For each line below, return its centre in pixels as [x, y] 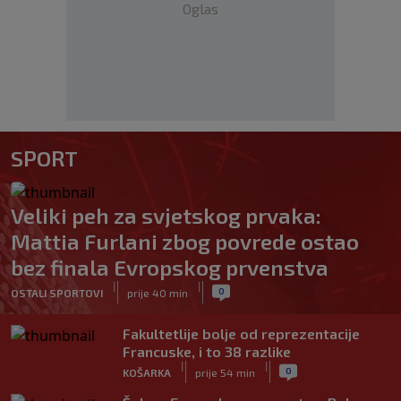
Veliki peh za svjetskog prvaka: [166, 215]
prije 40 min [158, 292]
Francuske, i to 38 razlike [207, 351]
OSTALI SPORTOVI [57, 292]
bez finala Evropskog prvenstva [170, 267]
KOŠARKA [147, 372]
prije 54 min [225, 372]
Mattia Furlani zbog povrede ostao [185, 241]
